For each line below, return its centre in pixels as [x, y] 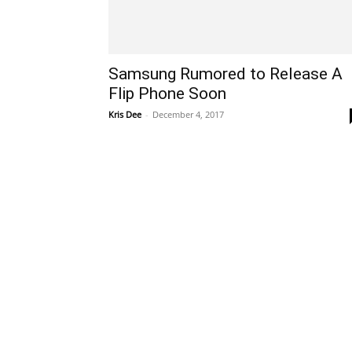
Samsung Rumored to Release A [225, 74]
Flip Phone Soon [167, 93]
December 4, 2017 [188, 114]
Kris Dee [125, 114]
